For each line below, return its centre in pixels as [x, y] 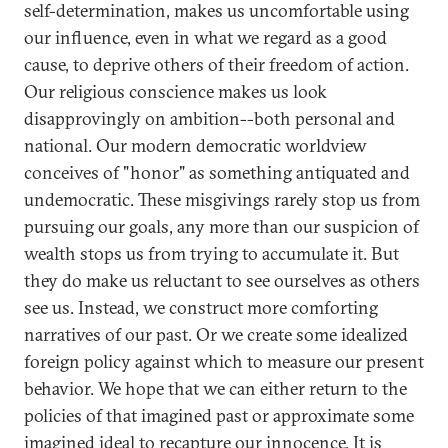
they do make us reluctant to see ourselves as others [222, 280]
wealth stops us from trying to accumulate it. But [211, 253]
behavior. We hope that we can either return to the [215, 388]
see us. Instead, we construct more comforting [201, 307]
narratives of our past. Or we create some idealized [216, 334]
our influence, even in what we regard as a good [205, 37]
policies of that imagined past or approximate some [219, 415]
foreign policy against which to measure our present [224, 361]
